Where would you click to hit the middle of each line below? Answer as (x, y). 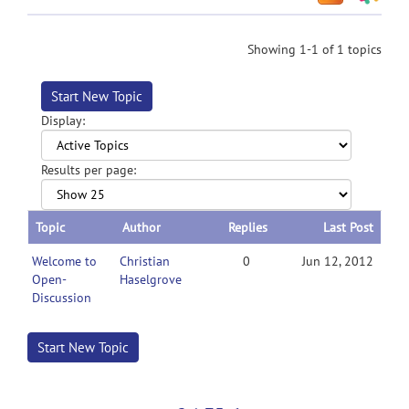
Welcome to (64, 261)
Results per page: (89, 170)
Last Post (348, 227)
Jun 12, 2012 (338, 261)
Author (142, 227)
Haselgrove (151, 279)
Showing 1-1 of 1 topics (315, 49)
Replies (248, 227)
